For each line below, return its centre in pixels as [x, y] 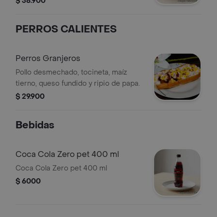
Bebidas [35, 125]
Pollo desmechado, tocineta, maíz [71, 72]
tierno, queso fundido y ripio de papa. [78, 84]
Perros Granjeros [48, 58]
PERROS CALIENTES [66, 30]
